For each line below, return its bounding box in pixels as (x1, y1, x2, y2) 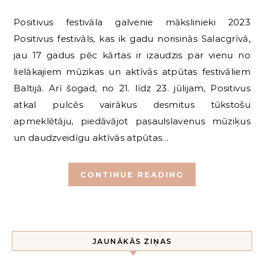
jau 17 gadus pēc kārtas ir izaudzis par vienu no (14, 49, 250, 61)
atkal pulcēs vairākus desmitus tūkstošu (14, 98, 250, 110)
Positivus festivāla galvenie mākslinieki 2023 (14, 16, 21, 28)
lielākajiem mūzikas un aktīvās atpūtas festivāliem (14, 65, 250, 77)
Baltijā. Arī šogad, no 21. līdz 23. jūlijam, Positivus (14, 82, 250, 94)
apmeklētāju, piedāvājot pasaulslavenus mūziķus (14, 115, 250, 127)
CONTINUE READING (80, 169, 184, 179)
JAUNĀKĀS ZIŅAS (92, 236, 172, 246)
